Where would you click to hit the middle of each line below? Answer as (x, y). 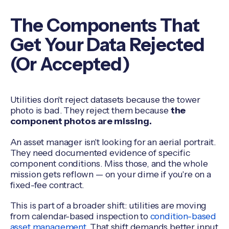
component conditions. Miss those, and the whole (109, 163)
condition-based (182, 216)
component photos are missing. (81, 121)
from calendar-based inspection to (79, 216)
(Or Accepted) (70, 64)
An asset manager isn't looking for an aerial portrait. (113, 142)
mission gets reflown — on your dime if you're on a (110, 174)
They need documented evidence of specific (100, 152)
